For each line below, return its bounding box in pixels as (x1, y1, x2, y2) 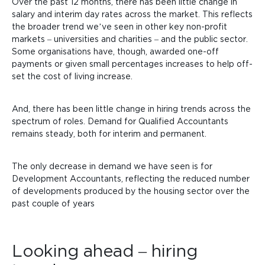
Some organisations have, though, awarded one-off (12, 46, 219, 56)
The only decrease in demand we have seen (12, 161, 190, 170)
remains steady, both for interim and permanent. (12, 128, 206, 138)
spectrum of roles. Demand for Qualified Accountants (12, 116, 228, 125)
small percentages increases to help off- (89, 59, 253, 68)
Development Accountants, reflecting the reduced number (12, 173, 250, 183)
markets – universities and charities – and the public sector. (12, 34, 248, 43)
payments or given (12, 59, 87, 68)
